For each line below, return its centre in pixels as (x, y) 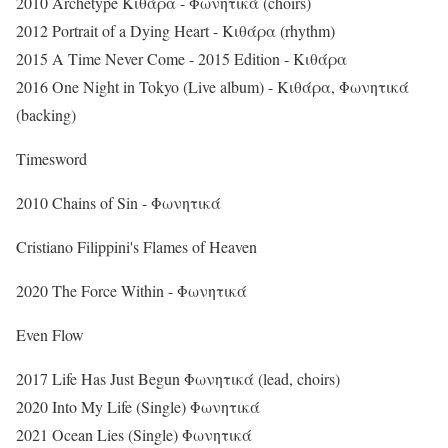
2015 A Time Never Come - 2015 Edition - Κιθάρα (181, 59)
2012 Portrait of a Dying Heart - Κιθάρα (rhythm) (175, 31)
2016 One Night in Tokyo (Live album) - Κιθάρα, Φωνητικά (212, 87)
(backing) (46, 115)
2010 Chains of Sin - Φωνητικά (118, 203)
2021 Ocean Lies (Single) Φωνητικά (134, 435)
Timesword (51, 159)
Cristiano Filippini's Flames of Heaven (136, 247)
